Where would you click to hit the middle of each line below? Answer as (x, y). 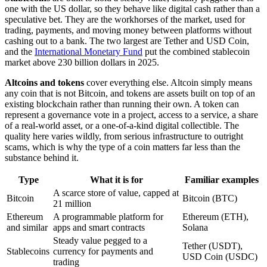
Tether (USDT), (212, 246)
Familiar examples (221, 179)
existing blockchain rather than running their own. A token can (122, 104)
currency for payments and (103, 251)
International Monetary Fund (89, 51)
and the (20, 51)
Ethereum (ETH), (215, 216)
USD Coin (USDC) (220, 256)
